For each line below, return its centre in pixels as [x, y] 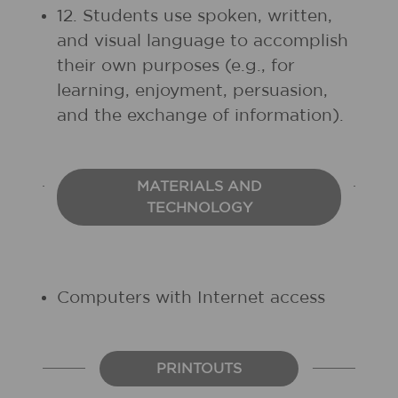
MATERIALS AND [199, 187]
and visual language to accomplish [203, 41]
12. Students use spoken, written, [195, 16]
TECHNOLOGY [199, 208]
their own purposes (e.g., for [176, 66]
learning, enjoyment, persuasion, [192, 91]
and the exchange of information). [200, 116]
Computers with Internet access [191, 298]
